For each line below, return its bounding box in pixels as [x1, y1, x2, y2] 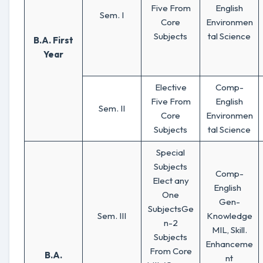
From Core [149, 245, 192, 257]
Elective [154, 82, 187, 93]
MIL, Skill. [211, 224, 247, 235]
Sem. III [97, 210, 126, 221]
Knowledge [206, 210, 252, 221]
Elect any [152, 175, 189, 186]
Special [156, 147, 185, 158]
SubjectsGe [147, 203, 194, 214]
